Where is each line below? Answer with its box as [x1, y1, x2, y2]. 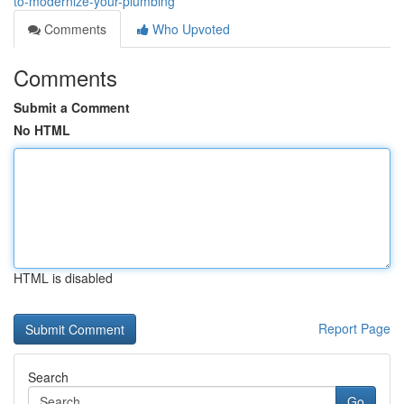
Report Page [318, 319, 390, 337]
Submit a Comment [14, 98, 130, 116]
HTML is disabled [14, 269, 113, 287]
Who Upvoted [149, 20, 230, 38]
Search [28, 368, 69, 386]
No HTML [14, 121, 70, 139]
